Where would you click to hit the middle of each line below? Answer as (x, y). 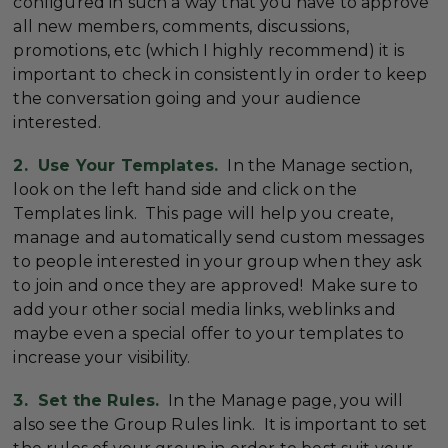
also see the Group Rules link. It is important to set (220, 425)
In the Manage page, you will (281, 401)
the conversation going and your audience (187, 98)
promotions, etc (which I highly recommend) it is (209, 50)
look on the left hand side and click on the (185, 190)
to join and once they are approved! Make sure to (216, 286)
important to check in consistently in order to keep (220, 74)
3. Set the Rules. (86, 401)
